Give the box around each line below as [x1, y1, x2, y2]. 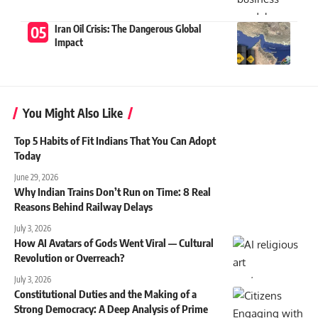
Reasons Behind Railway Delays [14, 199, 153, 213]
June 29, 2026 [14, 171, 58, 182]
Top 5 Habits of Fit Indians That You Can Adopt [14, 133, 216, 147]
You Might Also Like [23, 104, 123, 121]
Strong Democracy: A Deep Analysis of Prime [14, 302, 208, 315]
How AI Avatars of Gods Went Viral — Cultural [14, 236, 214, 249]
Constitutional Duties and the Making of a [14, 287, 197, 300]
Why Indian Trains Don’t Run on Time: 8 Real [14, 185, 211, 198]
